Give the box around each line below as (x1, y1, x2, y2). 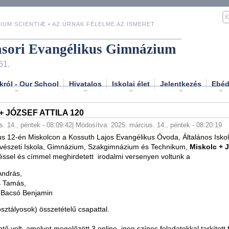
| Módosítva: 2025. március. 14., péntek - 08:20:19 (72, 121, 222, 129)
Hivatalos (69, 79, 102, 88)
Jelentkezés (160, 79, 201, 88)
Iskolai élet (112, 79, 150, 88)
